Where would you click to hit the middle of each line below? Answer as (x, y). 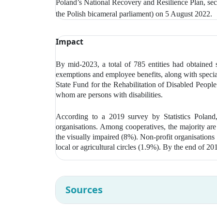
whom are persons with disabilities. (109, 95)
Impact (70, 42)
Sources (84, 190)
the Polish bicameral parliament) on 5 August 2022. (134, 14)
